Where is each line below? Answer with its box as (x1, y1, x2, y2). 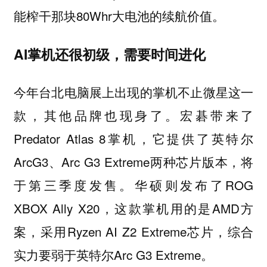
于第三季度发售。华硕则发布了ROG (13, 176, 254, 194)
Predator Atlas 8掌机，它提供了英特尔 (13, 129, 254, 148)
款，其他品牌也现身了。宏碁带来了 (13, 106, 254, 125)
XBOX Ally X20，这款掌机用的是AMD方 (13, 199, 254, 218)
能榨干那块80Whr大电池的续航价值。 (13, 7, 225, 25)
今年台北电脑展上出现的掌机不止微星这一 (13, 83, 254, 101)
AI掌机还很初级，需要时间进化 (13, 44, 206, 64)
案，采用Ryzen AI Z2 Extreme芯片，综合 (13, 222, 254, 241)
